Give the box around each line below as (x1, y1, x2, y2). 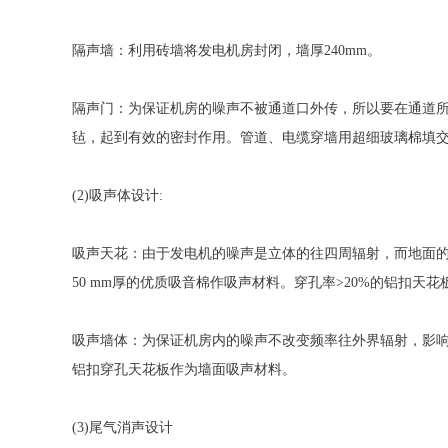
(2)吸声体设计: (72, 188, 163, 203)
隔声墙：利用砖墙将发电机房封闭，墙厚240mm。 (72, 43, 381, 58)
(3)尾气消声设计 (72, 420, 173, 435)
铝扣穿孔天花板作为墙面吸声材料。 (72, 362, 296, 377)
